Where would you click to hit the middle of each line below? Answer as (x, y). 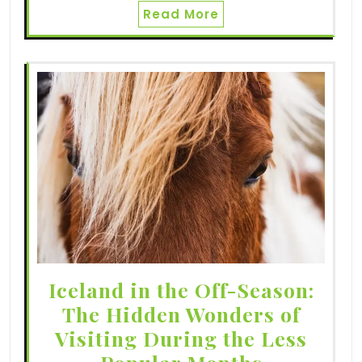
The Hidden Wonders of (181, 314)
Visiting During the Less (181, 339)
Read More (181, 14)
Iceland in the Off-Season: (181, 290)
